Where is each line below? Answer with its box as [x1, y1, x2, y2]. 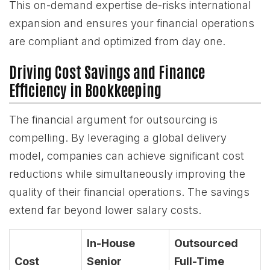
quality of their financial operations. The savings [9, 186, 250, 198]
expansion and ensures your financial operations [9, 17, 254, 30]
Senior [87, 255, 122, 268]
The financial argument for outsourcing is [9, 113, 218, 126]
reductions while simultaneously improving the [9, 168, 245, 180]
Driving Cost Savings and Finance [9, 61, 205, 81]
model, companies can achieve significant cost [9, 149, 244, 162]
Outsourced [174, 237, 238, 250]
